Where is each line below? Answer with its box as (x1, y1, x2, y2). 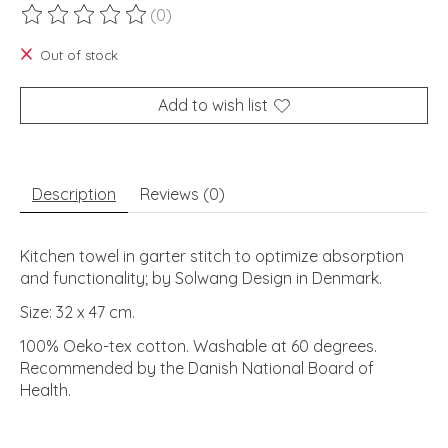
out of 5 (238, 14, 300, 35)
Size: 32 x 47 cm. (20, 302, 135, 323)
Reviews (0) (140, 184, 225, 205)
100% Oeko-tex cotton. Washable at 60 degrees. (20, 336, 377, 357)
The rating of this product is (20, 14, 228, 35)
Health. (20, 380, 71, 401)
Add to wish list (158, 95, 268, 116)
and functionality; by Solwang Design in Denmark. (20, 268, 382, 289)
